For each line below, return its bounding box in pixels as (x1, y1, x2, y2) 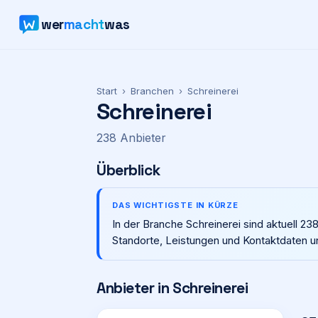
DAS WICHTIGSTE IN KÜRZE (112, 200, 238, 210)
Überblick (97, 160, 160, 180)
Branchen (131, 85, 174, 97)
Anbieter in (97, 278, 172, 297)
